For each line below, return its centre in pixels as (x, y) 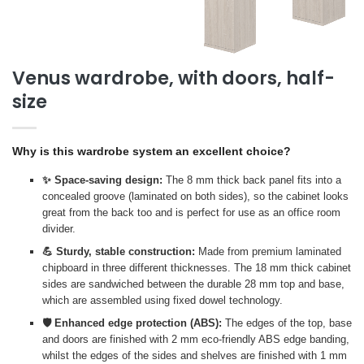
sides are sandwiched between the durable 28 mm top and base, (193, 284)
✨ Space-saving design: (102, 180)
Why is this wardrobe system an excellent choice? (152, 152)
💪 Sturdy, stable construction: (118, 252)
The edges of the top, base (286, 323)
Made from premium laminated (268, 252)
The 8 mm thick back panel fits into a (251, 180)
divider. (58, 229)
